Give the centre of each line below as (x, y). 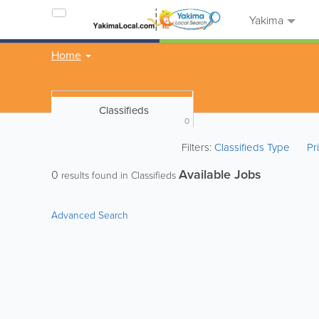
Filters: (198, 147)
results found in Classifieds (119, 175)
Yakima (265, 20)
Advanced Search (90, 215)
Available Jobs (220, 174)
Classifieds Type (254, 147)
